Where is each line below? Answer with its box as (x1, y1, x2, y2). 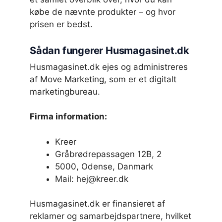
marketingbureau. (30, 86, 100, 97)
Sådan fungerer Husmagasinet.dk (30, 44, 189, 56)
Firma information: (30, 111, 107, 122)
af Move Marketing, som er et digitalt (30, 74, 176, 84)
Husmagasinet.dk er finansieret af (30, 199, 165, 209)
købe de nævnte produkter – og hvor (30, 6, 175, 17)
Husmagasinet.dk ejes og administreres (30, 61, 188, 72)
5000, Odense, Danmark (55, 161, 153, 171)
